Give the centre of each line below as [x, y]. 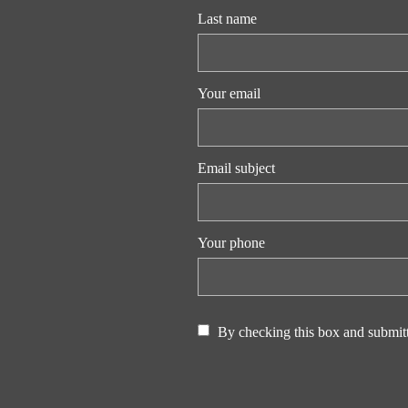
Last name [227, 19]
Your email [229, 94]
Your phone [231, 243]
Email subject [236, 168]
